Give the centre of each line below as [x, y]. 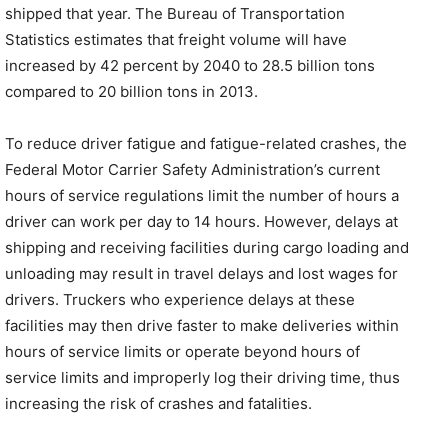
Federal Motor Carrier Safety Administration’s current [192, 169]
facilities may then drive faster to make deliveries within [202, 325]
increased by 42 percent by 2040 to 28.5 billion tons [190, 65]
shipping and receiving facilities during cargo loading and [207, 247]
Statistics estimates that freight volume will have [176, 39]
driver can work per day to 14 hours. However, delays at [201, 221]
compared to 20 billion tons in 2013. [131, 91]
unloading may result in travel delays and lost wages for [201, 273]
